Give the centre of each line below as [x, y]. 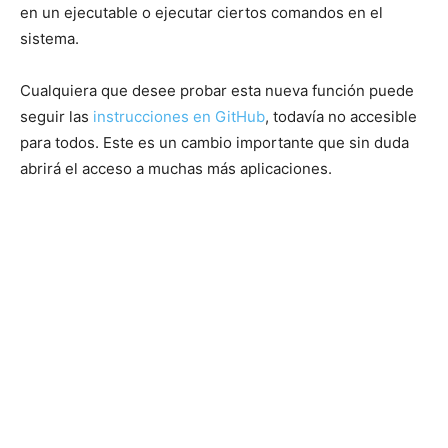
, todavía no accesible [341, 116]
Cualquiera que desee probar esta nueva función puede [217, 90]
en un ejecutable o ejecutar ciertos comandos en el [201, 12]
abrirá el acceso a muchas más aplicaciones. [176, 168]
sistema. [49, 38]
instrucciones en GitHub [179, 116]
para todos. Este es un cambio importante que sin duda [214, 142]
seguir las [56, 116]
